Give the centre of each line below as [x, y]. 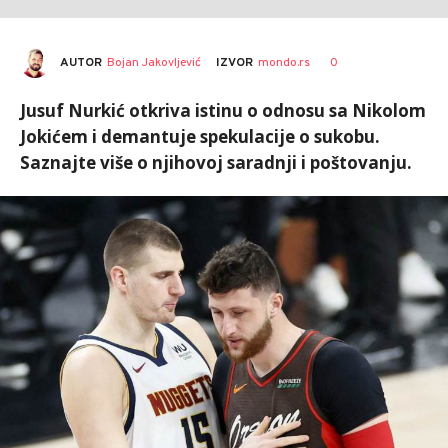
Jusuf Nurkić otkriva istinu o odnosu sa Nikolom [223, 110]
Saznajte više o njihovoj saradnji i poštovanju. [216, 162]
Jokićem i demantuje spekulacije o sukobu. [200, 136]
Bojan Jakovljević [154, 62]
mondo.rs [284, 63]
